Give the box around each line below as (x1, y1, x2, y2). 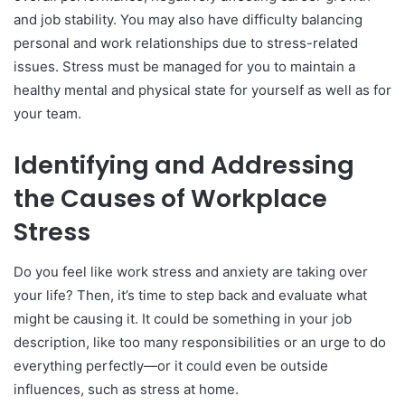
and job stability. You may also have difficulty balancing (14, 10, 363, 28)
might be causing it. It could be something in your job (14, 310, 352, 327)
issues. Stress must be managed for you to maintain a (14, 57, 355, 75)
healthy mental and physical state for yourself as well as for (14, 80, 391, 99)
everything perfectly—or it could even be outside (14, 357, 328, 374)
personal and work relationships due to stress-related (14, 33, 358, 52)
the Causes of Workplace (14, 181, 327, 215)
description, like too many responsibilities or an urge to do (14, 334, 386, 351)
